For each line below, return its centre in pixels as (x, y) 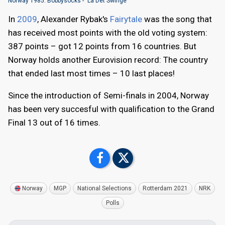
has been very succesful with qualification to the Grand (111, 109)
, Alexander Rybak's (74, 19)
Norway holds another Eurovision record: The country (108, 60)
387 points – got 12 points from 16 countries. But (102, 46)
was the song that (177, 19)
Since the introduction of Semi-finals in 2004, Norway (108, 95)
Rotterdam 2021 (165, 188)
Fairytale (126, 19)
